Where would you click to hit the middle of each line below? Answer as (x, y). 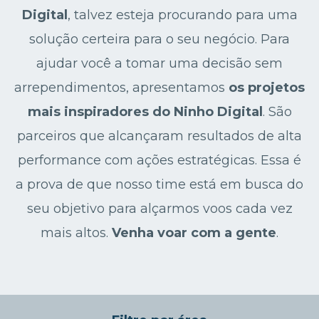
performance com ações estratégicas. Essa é (159, 160)
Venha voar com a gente (194, 233)
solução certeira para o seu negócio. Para (159, 39)
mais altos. (76, 233)
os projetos (267, 88)
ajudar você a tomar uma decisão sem (159, 63)
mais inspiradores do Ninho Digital (145, 112)
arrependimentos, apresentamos (121, 88)
